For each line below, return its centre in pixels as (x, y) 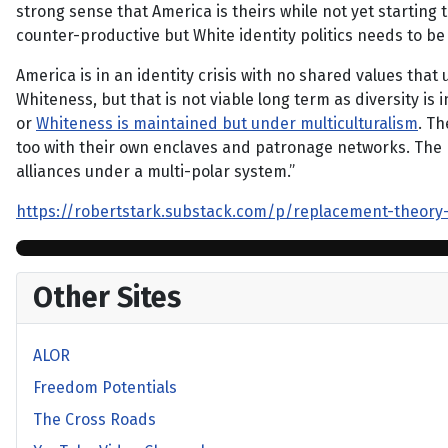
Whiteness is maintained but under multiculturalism (227, 123)
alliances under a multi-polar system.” (155, 171)
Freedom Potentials (105, 387)
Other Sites (107, 297)
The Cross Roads (94, 419)
